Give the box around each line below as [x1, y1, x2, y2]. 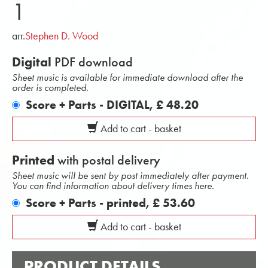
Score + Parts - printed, [26, 196, 153, 210]
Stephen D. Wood [25, 29, 98, 42]
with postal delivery [54, 152, 160, 168]
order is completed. [12, 81, 89, 93]
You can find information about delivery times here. [12, 179, 214, 191]
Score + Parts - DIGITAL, [26, 98, 156, 112]
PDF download [51, 54, 133, 70]
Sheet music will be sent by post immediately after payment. [12, 169, 249, 181]
